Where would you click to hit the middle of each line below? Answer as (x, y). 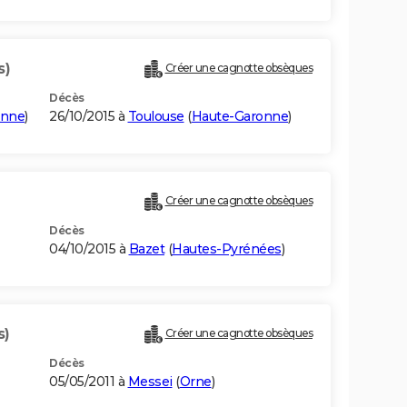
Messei (150, 382)
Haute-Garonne (239, 117)
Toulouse (156, 117)
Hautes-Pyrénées (227, 249)
